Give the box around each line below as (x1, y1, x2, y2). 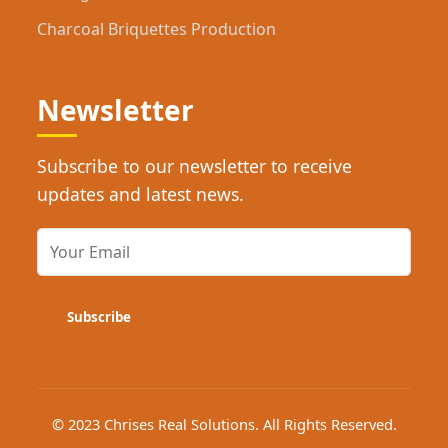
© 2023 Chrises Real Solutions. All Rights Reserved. (51, 414, 397, 435)
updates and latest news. (37, 182, 245, 207)
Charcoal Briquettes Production (37, 18, 277, 41)
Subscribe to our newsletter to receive (37, 154, 353, 179)
